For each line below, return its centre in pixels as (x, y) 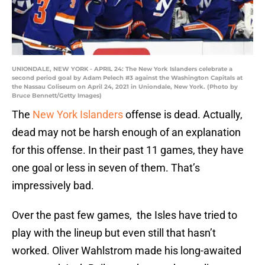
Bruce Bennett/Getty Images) (57, 96)
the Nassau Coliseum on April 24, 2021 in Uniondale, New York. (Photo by (125, 87)
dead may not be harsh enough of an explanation (126, 132)
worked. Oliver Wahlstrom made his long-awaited (127, 251)
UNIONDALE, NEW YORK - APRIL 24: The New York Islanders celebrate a (122, 69)
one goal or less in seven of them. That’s (106, 168)
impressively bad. (53, 186)
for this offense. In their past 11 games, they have (128, 150)
